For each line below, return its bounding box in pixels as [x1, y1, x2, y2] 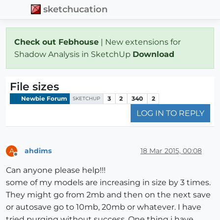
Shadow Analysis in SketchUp [14, 49, 133, 59]
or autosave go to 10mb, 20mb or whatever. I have [6, 202, 201, 212]
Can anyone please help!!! [6, 165, 106, 175]
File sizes [10, 80, 59, 93]
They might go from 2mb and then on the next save [6, 190, 211, 200]
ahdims [25, 146, 52, 155]
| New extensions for [99, 37, 181, 47]
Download [133, 49, 177, 59]
